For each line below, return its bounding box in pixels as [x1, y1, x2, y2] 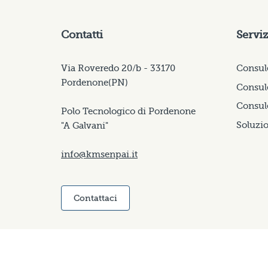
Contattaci [74, 193, 117, 203]
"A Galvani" [61, 120, 108, 131]
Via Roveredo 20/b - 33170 [61, 63, 175, 74]
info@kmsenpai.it [61, 149, 138, 160]
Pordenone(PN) [61, 77, 128, 88]
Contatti [61, 29, 103, 41]
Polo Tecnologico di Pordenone [61, 106, 196, 117]
